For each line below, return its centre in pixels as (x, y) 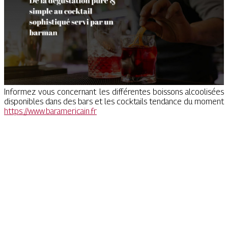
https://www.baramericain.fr (50, 111)
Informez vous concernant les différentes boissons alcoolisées (114, 92)
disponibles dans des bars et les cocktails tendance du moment (114, 101)
